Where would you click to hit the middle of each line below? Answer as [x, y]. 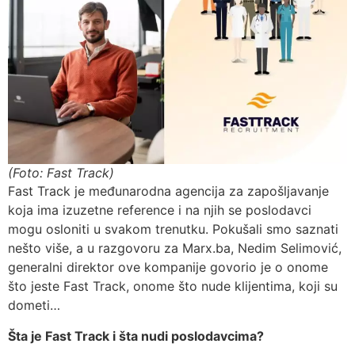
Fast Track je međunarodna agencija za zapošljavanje [168, 191]
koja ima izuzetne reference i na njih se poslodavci [160, 210]
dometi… [34, 305]
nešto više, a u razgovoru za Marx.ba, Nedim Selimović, [175, 248]
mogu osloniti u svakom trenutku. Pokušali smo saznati [173, 229]
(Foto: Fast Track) [61, 173]
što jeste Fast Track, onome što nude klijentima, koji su [173, 286]
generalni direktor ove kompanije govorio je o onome [168, 267]
